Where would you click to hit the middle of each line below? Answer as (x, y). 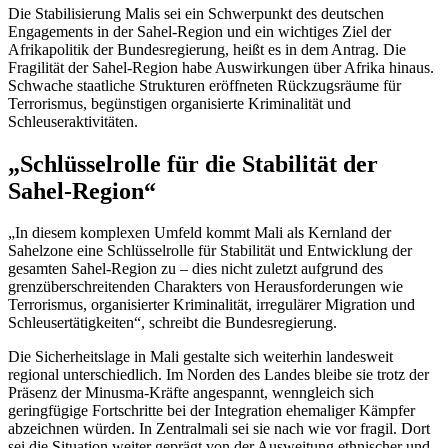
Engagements (50, 31)
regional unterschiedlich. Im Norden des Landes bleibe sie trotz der (218, 375)
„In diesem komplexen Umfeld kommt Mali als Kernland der (199, 233)
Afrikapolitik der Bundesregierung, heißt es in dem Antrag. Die (207, 49)
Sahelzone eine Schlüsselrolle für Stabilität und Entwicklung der (210, 251)
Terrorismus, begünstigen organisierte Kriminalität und (179, 103)
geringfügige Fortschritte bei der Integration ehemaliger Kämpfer (211, 411)
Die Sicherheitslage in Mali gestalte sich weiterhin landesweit (200, 357)
